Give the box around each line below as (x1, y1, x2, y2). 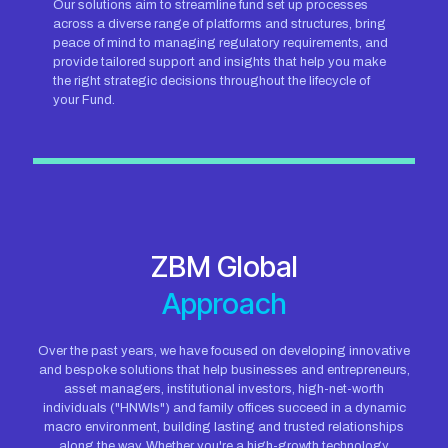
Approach (161, 286, 287, 321)
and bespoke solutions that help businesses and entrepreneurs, (38, 363, 410, 377)
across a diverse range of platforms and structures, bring (53, 17, 386, 31)
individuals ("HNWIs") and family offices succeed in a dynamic (42, 401, 406, 415)
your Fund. (53, 93, 115, 107)
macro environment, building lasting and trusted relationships (44, 420, 404, 434)
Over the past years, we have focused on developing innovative (38, 344, 410, 358)
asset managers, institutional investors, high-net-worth (64, 382, 384, 396)
